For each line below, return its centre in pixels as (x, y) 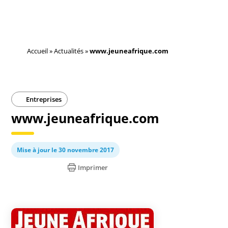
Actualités (69, 51)
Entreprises (43, 99)
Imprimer (93, 167)
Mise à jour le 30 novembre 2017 (66, 150)
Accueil (38, 51)
